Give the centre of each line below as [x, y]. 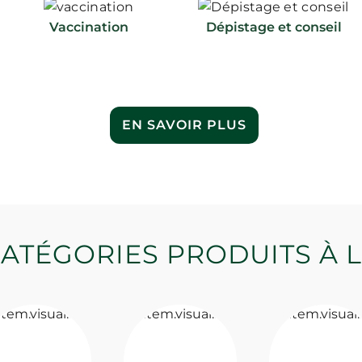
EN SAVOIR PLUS [184, 124]
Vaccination [88, 27]
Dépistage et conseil [274, 27]
